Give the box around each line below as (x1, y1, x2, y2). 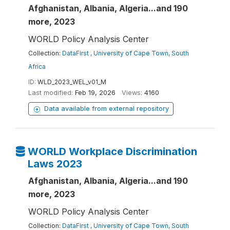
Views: (122, 89, 142, 97)
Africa (28, 63, 46, 70)
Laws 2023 (27, 158, 82, 170)
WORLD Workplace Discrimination (27, 145, 197, 158)
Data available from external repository (44, 105, 169, 112)
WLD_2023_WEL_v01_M (37, 78, 106, 86)
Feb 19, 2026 (75, 89, 116, 97)
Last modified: (28, 89, 73, 97)
